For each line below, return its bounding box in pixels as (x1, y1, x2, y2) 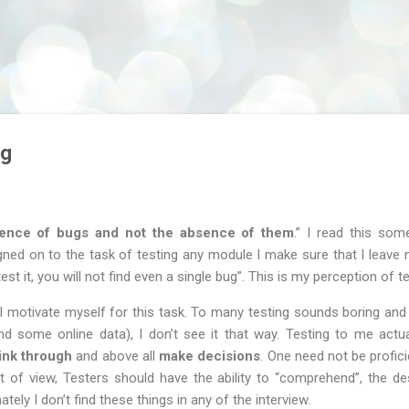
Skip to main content (142, 15, 267, 31)
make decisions (159, 347, 261, 364)
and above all (72, 347, 160, 364)
